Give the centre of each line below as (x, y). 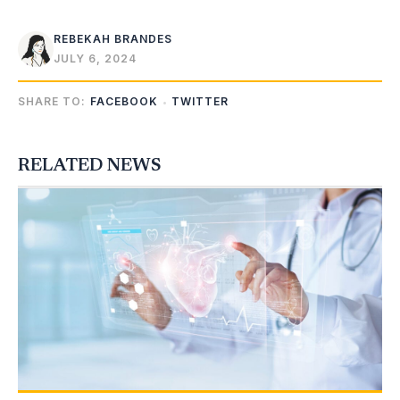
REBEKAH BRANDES (113, 38)
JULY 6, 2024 (95, 58)
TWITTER (200, 102)
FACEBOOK (124, 102)
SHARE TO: (52, 102)
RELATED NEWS (89, 166)
